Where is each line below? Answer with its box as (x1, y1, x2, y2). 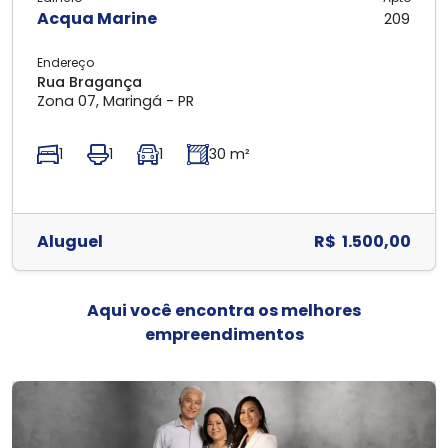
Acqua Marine (37, 7, 157, 30)
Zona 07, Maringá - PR (37, 91, 194, 111)
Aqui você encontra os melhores (87, 299, 361, 322)
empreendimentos (144, 323, 304, 346)
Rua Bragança (37, 72, 142, 92)
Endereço (37, 54, 94, 71)
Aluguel (37, 230, 103, 253)
